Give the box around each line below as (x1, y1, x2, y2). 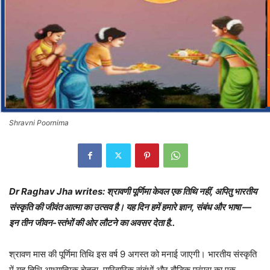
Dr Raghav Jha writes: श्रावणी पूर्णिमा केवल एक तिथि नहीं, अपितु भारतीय (9, 185, 257, 197)
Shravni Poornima (9, 118, 69, 127)
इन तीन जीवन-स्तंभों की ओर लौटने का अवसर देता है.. (9, 216, 175, 228)
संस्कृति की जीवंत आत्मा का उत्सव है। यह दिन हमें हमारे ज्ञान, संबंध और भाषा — (9, 201, 251, 213)
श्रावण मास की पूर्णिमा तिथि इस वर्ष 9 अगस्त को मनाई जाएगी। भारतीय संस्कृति (9, 248, 257, 260)
